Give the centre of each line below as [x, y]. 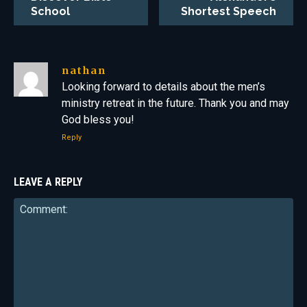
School [50, 11]
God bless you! [98, 120]
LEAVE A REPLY [48, 182]
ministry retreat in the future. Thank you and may [175, 103]
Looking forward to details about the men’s [163, 87]
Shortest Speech [228, 11]
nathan [84, 71]
